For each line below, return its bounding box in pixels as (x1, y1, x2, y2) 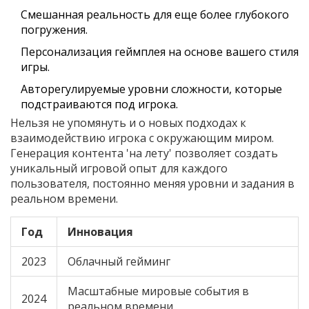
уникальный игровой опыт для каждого (10, 161, 228, 177)
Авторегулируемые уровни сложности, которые (21, 81, 282, 97)
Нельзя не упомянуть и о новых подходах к (10, 115, 246, 131)
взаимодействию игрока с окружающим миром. (10, 130, 274, 146)
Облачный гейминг (68, 254, 170, 270)
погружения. (21, 22, 88, 38)
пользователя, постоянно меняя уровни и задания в (10, 176, 295, 192)
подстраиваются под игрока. (21, 97, 178, 112)
